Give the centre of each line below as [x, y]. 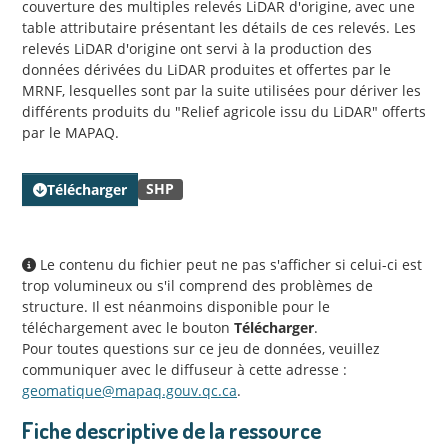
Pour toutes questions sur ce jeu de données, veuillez [201, 349]
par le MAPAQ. [70, 133]
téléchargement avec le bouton [128, 328]
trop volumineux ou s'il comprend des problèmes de [197, 286]
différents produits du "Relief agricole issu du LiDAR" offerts [224, 112]
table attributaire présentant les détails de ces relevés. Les [219, 28]
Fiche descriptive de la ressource [171, 430]
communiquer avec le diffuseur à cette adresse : [184, 370]
